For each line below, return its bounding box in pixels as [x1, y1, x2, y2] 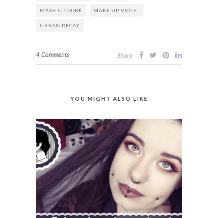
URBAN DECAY [40, 22, 80, 28]
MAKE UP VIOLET [93, 7, 140, 13]
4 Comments [36, 50, 69, 58]
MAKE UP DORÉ [40, 7, 82, 13]
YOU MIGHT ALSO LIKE [70, 95, 148, 102]
